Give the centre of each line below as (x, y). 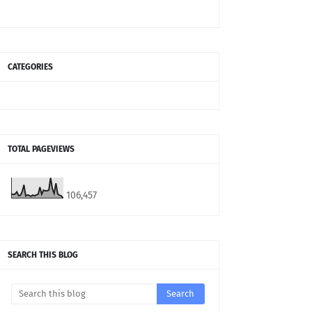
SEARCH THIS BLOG (43, 255)
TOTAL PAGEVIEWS (41, 149)
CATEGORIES (30, 67)
